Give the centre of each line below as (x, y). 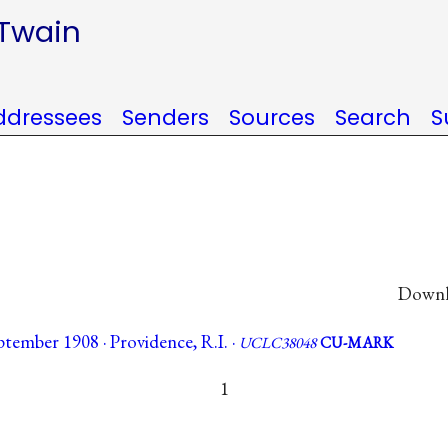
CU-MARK (356, 343)
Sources (272, 117)
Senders (165, 117)
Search (373, 117)
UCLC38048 (277, 343)
